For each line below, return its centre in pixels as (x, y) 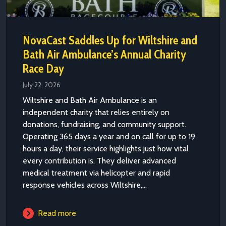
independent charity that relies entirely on (96, 112)
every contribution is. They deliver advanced (99, 161)
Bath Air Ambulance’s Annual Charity (104, 54)
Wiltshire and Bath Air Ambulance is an (90, 100)
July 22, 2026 (42, 85)
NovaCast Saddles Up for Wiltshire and (110, 40)
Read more (57, 213)
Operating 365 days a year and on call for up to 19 (109, 137)
